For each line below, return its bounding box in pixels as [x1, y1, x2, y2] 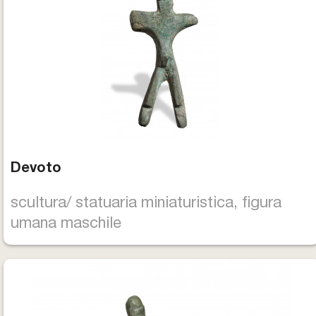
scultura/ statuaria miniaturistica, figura [11, 196, 281, 212]
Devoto [11, 162, 61, 176]
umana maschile [11, 217, 121, 232]
